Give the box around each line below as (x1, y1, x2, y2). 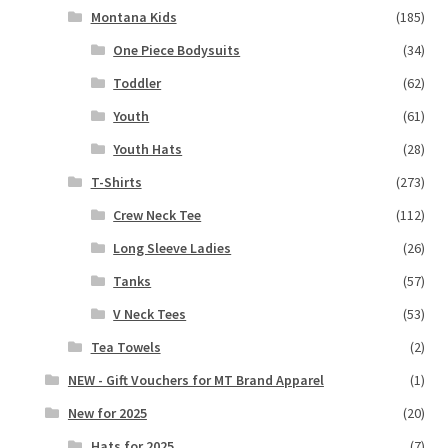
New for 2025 (67, 403, 147, 422)
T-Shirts (90, 172, 142, 191)
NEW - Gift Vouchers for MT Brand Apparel (67, 370, 324, 389)
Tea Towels (90, 337, 161, 356)
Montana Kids (90, 7, 177, 26)
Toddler (113, 73, 162, 92)
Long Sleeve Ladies (113, 238, 232, 257)
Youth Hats (113, 139, 183, 158)
